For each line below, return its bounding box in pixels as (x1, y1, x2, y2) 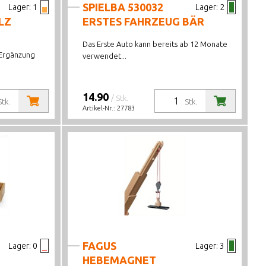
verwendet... (83, 52, 127, 60)
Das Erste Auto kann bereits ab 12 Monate (83, 40, 228, 48)
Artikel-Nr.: (83, 104, 118, 112)
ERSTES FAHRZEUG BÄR (83, 15, 205, 27)
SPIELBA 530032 (83, 1, 164, 13)
